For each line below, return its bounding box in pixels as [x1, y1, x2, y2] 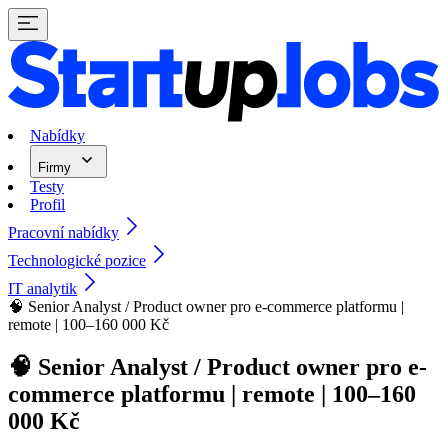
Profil [30, 196, 65, 214]
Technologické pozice [8, 252, 146, 270]
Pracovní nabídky [8, 224, 119, 242]
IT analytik [8, 280, 77, 298]
